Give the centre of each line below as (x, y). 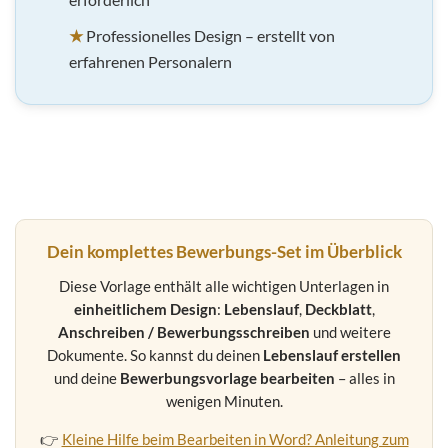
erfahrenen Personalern (150, 61)
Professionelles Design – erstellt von (208, 35)
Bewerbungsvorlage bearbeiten (227, 378)
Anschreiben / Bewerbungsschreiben (183, 332)
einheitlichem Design (145, 309)
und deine (86, 378)
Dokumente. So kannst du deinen (155, 355)
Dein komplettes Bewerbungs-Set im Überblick (224, 251)
